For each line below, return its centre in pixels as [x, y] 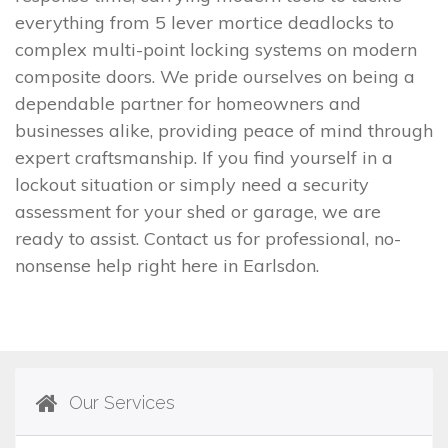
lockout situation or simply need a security [192, 184]
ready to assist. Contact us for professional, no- [208, 238]
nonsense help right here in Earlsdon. [167, 265]
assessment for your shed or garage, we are [198, 211]
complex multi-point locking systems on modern [216, 49]
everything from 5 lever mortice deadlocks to [204, 22]
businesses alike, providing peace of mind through [224, 130]
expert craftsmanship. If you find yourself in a [204, 157]
